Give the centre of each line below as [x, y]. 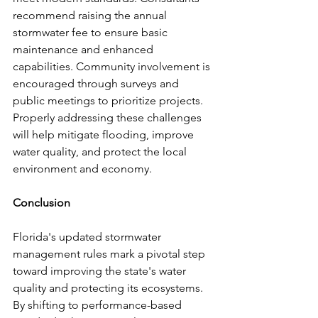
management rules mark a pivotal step [110, 254]
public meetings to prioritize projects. [109, 101]
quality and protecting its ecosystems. [109, 288]
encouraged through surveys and [97, 84]
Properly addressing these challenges [109, 118]
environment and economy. [82, 169]
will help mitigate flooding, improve [105, 135]
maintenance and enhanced [84, 50]
